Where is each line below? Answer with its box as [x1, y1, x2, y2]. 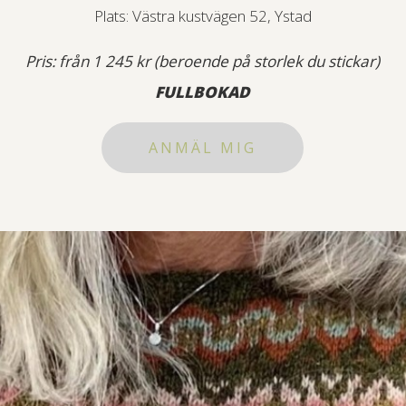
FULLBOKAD [155, 82, 251, 103]
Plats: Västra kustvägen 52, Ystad [93, 5, 312, 27]
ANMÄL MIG [149, 138, 257, 159]
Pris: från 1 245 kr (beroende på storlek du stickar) [25, 51, 381, 72]
